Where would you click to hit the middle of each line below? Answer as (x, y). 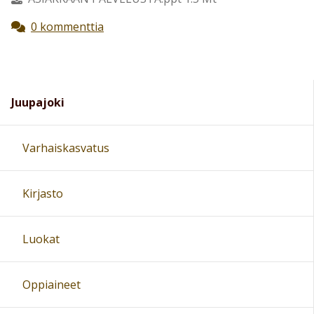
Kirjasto (43, 193)
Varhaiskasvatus (66, 148)
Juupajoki (38, 102)
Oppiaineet (52, 284)
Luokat (41, 239)
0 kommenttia (67, 26)
